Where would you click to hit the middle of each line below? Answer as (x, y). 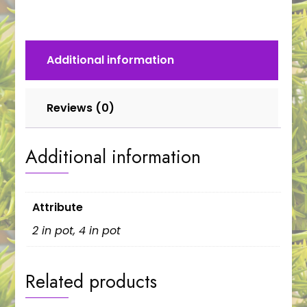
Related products (91, 282)
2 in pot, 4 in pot (77, 231)
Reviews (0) (81, 108)
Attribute (58, 208)
